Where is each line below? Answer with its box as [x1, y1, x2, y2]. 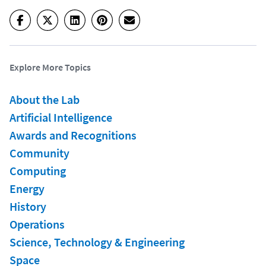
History [9, 198, 46, 214]
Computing [9, 163, 66, 178]
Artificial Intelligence [9, 109, 112, 125]
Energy [9, 180, 45, 196]
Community [9, 145, 69, 160]
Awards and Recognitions [9, 127, 137, 142]
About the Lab [9, 91, 80, 107]
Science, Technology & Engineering [9, 234, 185, 249]
